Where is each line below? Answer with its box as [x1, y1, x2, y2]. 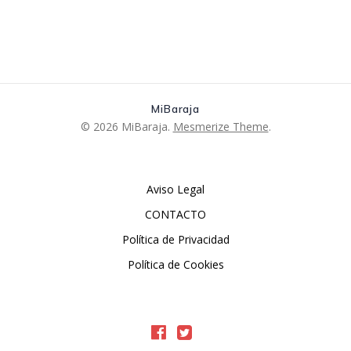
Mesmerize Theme [172, 119, 269, 134]
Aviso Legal [147, 182, 204, 197]
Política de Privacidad [121, 232, 230, 247]
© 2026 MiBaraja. [80, 119, 173, 134]
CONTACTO [145, 207, 206, 222]
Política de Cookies [127, 257, 224, 272]
